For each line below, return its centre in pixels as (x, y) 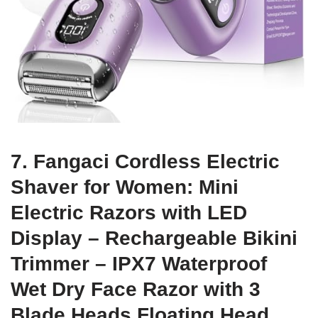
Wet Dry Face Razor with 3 (136, 289)
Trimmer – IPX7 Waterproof (139, 263)
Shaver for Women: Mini (125, 187)
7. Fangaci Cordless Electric (145, 161)
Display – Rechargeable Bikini (154, 238)
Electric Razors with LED (129, 212)
